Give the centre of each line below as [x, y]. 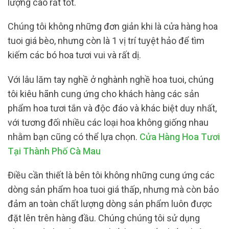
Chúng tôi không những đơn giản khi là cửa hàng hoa [113, 27]
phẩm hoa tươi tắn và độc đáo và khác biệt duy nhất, [112, 108]
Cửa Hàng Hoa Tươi [180, 136]
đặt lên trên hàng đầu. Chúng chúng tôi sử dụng [104, 218]
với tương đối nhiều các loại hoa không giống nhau [108, 122]
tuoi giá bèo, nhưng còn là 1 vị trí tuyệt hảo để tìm [106, 41]
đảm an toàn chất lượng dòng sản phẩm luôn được [110, 204]
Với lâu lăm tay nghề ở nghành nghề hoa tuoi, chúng [111, 79]
